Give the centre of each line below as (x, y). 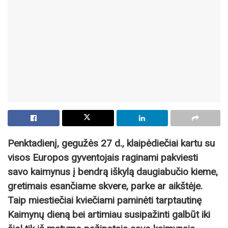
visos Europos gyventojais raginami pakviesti (103, 157)
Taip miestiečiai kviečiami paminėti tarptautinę (105, 200)
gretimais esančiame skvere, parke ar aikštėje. (105, 186)
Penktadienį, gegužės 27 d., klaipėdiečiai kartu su (111, 143)
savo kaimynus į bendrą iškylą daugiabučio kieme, (113, 172)
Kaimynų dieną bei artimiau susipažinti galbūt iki (109, 214)
